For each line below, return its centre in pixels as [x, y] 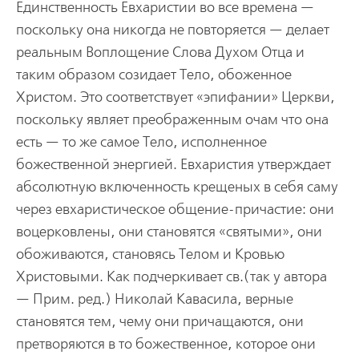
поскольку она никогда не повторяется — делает [172, 30]
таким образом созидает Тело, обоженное [153, 75]
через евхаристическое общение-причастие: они [175, 209]
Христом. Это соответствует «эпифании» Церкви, [175, 97]
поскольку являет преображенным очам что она [172, 119]
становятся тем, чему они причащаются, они [159, 321]
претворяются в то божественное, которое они [165, 344]
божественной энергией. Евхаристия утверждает [173, 164]
